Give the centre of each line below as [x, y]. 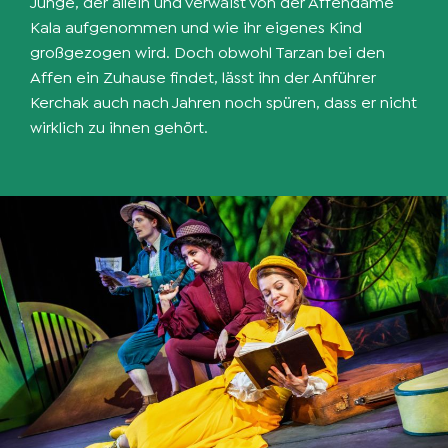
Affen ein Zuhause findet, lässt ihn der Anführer [203, 77]
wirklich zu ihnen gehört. [121, 127]
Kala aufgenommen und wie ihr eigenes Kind [196, 27]
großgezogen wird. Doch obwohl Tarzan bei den [207, 52]
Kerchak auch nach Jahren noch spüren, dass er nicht [223, 102]
